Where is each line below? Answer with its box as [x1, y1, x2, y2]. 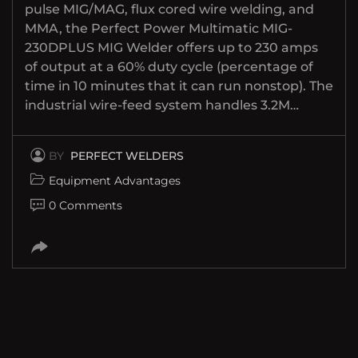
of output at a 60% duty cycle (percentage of [25, 58, 313, 74]
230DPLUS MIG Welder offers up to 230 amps [25, 39, 318, 55]
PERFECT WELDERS [70, 148, 184, 163]
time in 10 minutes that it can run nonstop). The [25, 78, 333, 93]
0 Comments [49, 197, 122, 213]
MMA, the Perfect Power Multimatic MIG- [25, 20, 292, 36]
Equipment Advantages [49, 173, 181, 188]
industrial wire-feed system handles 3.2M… [25, 97, 299, 113]
